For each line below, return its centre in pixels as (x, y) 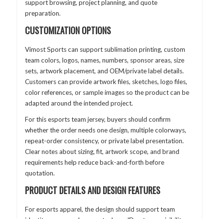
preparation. (43, 13)
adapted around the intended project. (79, 103)
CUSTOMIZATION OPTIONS (68, 30)
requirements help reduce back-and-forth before (94, 163)
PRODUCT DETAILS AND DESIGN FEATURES (92, 190)
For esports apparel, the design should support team (100, 209)
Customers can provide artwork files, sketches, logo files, (106, 81)
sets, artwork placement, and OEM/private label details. (104, 71)
